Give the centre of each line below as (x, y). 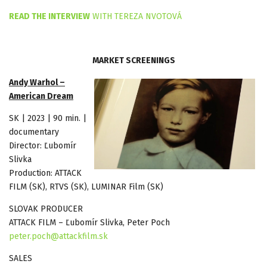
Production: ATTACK (45, 173)
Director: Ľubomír (43, 145)
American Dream (41, 96)
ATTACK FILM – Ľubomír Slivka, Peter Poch (89, 222)
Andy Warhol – (37, 82)
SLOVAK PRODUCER (46, 209)
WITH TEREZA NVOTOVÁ (136, 16)
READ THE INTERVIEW (49, 16)
